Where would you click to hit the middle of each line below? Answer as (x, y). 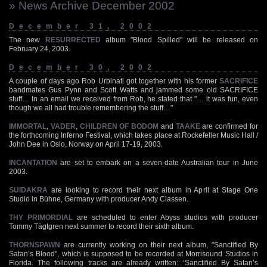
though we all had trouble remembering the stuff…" (91, 108)
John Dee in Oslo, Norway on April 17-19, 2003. (86, 144)
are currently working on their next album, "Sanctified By (159, 245)
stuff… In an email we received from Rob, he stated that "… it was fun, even (133, 99)
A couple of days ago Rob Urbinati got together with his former (114, 81)
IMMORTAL (28, 126)
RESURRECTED (73, 40)
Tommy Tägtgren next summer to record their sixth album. (101, 226)
